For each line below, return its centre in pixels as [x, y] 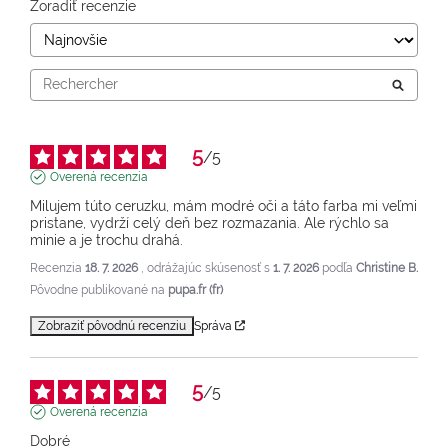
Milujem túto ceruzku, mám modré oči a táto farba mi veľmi [223, 205]
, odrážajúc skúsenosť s [207, 267]
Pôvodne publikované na [99, 289]
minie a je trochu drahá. [106, 239]
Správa [213, 325]
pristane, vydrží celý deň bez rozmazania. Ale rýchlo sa [209, 222]
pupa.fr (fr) [195, 289]
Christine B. [387, 267]
